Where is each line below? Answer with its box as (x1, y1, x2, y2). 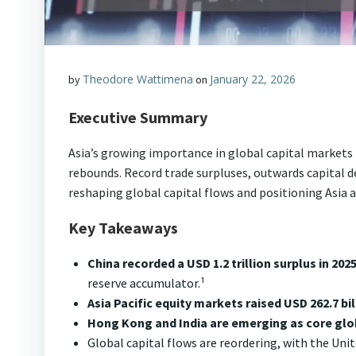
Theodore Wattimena (83, 71, 193, 87)
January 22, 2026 (210, 71, 296, 87)
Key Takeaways (68, 217, 178, 238)
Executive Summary (68, 106, 207, 127)
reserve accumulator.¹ (87, 274, 205, 291)
